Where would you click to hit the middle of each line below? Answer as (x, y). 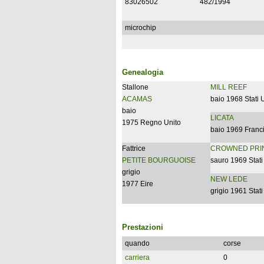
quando (137, 243)
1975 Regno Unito (151, 123)
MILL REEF (229, 87)
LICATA (222, 118)
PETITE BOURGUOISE (159, 160)
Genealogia (143, 72)
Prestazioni (143, 227)
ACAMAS (137, 99)
